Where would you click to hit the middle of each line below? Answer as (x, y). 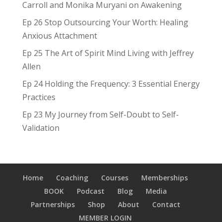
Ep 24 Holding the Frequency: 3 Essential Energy (111, 83)
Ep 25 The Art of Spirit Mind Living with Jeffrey (108, 53)
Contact (166, 204)
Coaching (72, 177)
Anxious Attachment (59, 35)
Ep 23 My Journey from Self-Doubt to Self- (100, 114)
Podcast (90, 191)
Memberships (165, 177)
